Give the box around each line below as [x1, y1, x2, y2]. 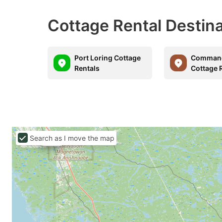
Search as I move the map [30, 134, 114, 142]
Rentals [74, 64, 100, 72]
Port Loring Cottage [74, 54, 141, 62]
